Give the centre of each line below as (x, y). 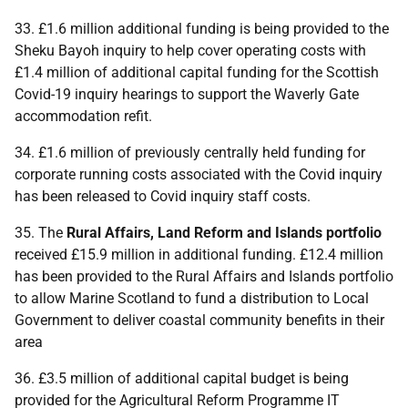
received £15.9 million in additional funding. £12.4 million (199, 255)
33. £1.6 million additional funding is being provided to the (202, 29)
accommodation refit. (83, 116)
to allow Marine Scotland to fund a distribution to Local (192, 298)
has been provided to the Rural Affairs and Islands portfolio (204, 276)
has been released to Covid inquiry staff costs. (163, 196)
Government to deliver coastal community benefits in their (199, 320)
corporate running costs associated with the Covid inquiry (199, 174)
